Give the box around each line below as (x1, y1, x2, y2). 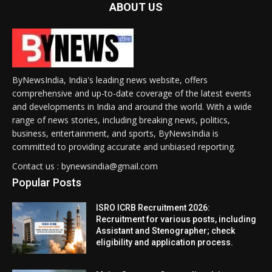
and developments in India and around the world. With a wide (12, 100, 252, 112)
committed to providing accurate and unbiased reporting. (12, 140, 236, 152)
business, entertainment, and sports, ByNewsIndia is (12, 127, 219, 139)
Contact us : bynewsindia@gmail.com (12, 160, 158, 172)
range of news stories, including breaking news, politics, (12, 114, 230, 126)
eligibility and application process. (96, 237, 234, 247)
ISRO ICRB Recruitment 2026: (96, 202, 211, 212)
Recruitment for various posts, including (96, 214, 257, 224)
